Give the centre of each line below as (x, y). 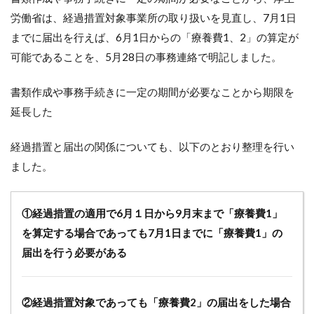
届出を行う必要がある (75, 252)
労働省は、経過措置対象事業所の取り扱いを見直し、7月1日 (153, 18)
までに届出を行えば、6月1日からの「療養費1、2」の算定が (155, 37)
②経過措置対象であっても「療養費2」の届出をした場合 (157, 302)
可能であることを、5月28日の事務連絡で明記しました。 (146, 57)
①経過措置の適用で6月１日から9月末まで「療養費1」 (152, 213)
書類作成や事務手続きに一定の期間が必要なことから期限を (152, 92)
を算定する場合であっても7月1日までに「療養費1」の (152, 232)
